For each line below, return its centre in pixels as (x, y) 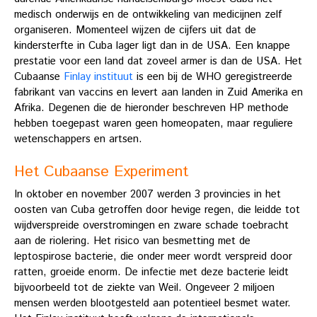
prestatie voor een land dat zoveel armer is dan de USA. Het (158, 62)
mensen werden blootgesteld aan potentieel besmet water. (152, 304)
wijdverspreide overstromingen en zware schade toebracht (151, 226)
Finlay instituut (98, 77)
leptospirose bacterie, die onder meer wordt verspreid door (153, 257)
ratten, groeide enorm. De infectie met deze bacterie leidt (151, 272)
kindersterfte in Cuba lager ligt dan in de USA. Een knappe (152, 46)
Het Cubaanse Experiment (101, 172)
